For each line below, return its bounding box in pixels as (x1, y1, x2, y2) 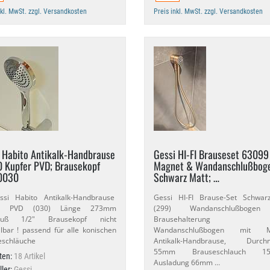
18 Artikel (13, 251, 45, 261)
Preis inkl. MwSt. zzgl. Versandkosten (153, 7, 263, 16)
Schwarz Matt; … (153, 169, 219, 185)
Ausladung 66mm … (153, 257, 220, 268)
